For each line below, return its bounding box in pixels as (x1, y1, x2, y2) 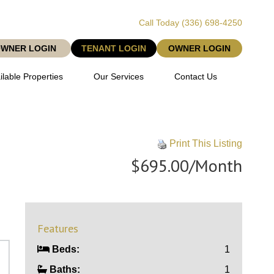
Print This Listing (166, 138, 242, 149)
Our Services (94, 72, 144, 81)
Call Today (139, 18, 182, 28)
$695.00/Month (130, 154, 242, 177)
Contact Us (174, 72, 218, 81)
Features (37, 221, 79, 235)
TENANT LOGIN (81, 43, 146, 53)
